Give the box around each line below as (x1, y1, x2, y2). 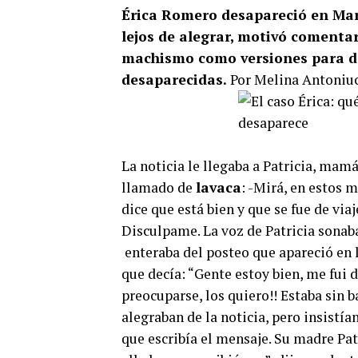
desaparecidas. (121, 70, 230, 89)
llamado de (121, 178, 196, 197)
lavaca (196, 178, 241, 197)
